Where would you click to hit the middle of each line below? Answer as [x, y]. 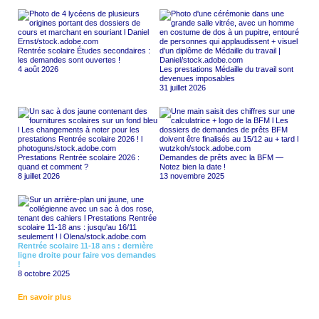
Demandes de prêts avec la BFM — [221, 158]
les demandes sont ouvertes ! [69, 60]
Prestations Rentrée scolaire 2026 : [79, 158]
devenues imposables [197, 79]
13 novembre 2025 [192, 176]
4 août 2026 [38, 69]
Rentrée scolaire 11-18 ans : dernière [85, 246]
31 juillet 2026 [183, 88]
